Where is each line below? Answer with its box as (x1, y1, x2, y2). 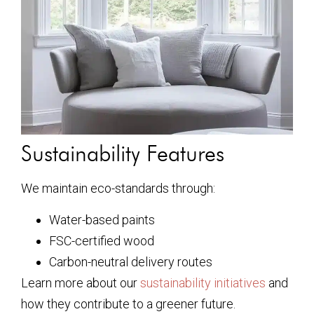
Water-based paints (49, 212, 155, 227)
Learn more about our (21, 275, 140, 290)
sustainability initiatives (140, 275, 266, 290)
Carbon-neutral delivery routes (49, 254, 212, 269)
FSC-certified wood (49, 233, 154, 248)
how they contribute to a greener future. (21, 296, 235, 311)
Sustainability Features (21, 139, 224, 168)
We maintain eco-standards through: (21, 181, 215, 196)
